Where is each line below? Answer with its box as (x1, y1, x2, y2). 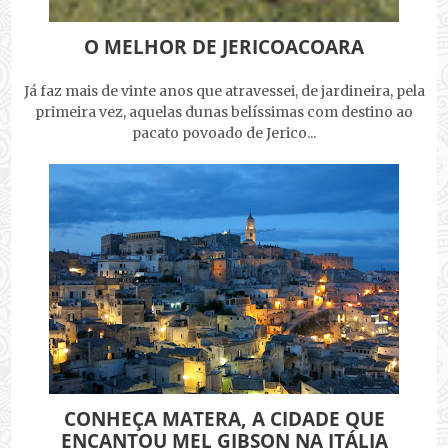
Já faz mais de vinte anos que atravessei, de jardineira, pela (23, 81, 425, 100)
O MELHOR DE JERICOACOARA (84, 33, 364, 60)
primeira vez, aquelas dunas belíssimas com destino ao (35, 102, 413, 121)
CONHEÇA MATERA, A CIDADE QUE (63, 405, 385, 432)
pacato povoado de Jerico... (132, 123, 316, 142)
